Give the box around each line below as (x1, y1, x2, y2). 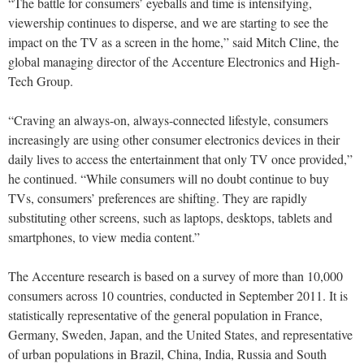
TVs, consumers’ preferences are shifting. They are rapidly (8, 189, 307, 207)
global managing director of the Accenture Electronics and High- (8, 53, 340, 71)
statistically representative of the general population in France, (8, 306, 323, 324)
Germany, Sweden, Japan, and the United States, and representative (8, 326, 353, 344)
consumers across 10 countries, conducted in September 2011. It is (8, 287, 348, 305)
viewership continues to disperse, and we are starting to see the (8, 14, 328, 32)
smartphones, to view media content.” (8, 228, 200, 246)
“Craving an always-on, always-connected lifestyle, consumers (8, 111, 328, 129)
